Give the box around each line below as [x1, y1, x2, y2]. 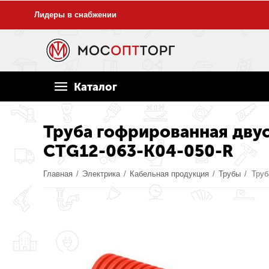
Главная [43, 169, 73, 178]
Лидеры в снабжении [34, 10, 117, 19]
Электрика [82, 169, 121, 178]
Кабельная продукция [130, 169, 210, 178]
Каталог [74, 80, 117, 94]
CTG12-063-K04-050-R [43, 141, 233, 161]
